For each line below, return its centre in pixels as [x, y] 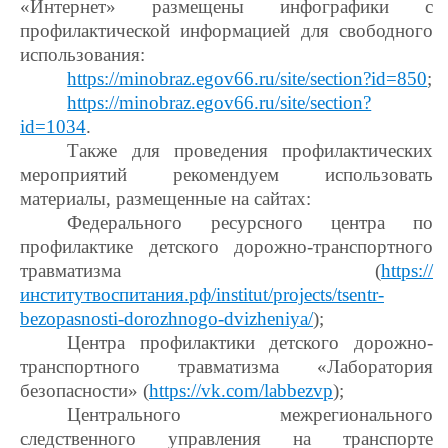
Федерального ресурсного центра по [250, 222]
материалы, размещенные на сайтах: [165, 198]
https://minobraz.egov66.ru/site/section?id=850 [247, 78]
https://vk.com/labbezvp [241, 390]
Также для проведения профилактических [250, 150]
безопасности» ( [84, 390]
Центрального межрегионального [250, 414]
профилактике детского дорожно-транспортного [226, 246]
